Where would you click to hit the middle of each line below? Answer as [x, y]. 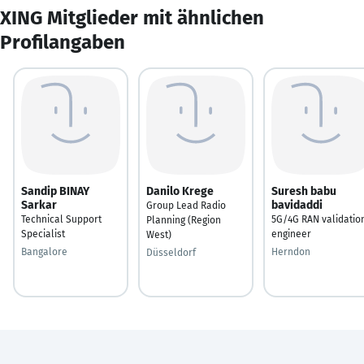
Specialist [43, 234]
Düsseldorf [171, 252]
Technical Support [61, 219]
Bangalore [44, 251]
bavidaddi [297, 205]
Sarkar [39, 205]
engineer [291, 234]
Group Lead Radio [186, 205]
